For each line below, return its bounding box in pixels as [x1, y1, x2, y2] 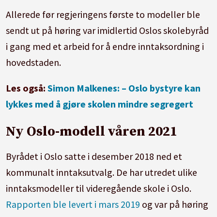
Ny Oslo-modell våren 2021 [6, 123, 178, 140]
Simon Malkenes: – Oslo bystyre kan [47, 82, 201, 94]
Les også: [6, 82, 48, 94]
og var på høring [140, 198, 209, 210]
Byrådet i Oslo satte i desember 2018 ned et [6, 150, 183, 162]
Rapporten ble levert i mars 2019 [6, 198, 140, 210]
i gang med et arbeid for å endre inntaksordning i [6, 40, 204, 53]
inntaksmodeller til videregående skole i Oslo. [6, 182, 192, 194]
